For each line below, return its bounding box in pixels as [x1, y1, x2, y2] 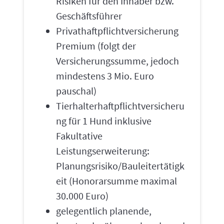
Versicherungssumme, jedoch [56, 54, 179, 67]
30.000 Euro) [56, 189, 108, 202]
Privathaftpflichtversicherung [56, 24, 178, 37]
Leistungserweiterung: [56, 144, 149, 157]
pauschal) [56, 84, 96, 97]
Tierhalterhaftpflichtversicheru [56, 99, 184, 112]
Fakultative [56, 129, 102, 142]
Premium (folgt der [56, 39, 136, 52]
